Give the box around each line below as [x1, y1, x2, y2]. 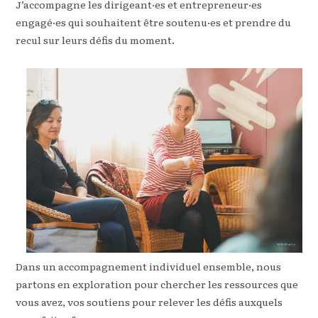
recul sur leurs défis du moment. [16, 33, 175, 47]
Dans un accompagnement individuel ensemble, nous [16, 259, 282, 273]
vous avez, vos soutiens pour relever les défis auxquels [16, 295, 283, 309]
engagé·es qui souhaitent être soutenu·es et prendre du [16, 15, 292, 29]
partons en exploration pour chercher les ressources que [16, 277, 299, 291]
